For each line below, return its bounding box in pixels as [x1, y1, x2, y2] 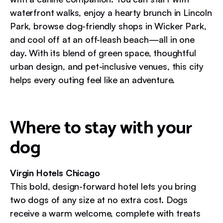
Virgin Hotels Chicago [10, 167, 100, 178]
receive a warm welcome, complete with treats [10, 207, 201, 219]
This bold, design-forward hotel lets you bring [10, 180, 196, 192]
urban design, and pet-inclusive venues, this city [10, 60, 204, 72]
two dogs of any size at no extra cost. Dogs [10, 194, 188, 205]
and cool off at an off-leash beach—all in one [10, 33, 195, 45]
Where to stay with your [10, 113, 192, 143]
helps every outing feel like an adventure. [10, 74, 175, 85]
